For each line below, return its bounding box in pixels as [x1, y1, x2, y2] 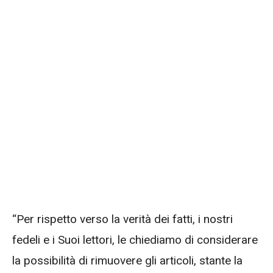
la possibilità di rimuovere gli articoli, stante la [12, 253, 243, 268]
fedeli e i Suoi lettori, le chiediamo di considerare [12, 233, 258, 247]
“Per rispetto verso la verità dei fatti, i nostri [12, 212, 233, 227]
